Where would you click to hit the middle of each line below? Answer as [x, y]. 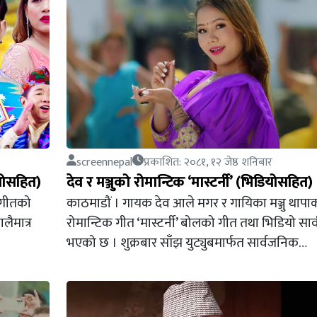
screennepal [104, 162]
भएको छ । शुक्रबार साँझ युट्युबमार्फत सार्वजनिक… [186, 243]
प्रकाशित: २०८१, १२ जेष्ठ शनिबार [208, 162]
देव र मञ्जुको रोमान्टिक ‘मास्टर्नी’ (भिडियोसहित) [189, 182]
